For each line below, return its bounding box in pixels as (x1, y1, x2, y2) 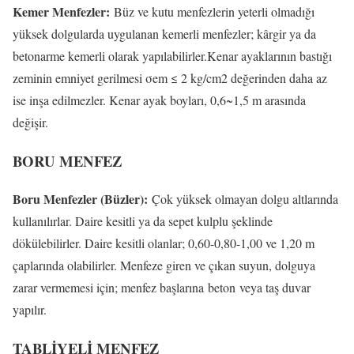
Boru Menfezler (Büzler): (13, 190, 152, 209)
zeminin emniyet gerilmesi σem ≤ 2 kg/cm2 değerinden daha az (13, 69, 327, 86)
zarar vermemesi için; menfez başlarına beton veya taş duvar (13, 279, 311, 296)
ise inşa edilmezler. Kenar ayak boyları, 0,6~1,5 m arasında (13, 91, 306, 108)
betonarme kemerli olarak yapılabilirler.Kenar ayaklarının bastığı (13, 47, 332, 64)
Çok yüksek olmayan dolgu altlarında (152, 190, 338, 208)
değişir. (13, 113, 48, 130)
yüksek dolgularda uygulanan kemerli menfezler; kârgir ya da (13, 24, 316, 42)
